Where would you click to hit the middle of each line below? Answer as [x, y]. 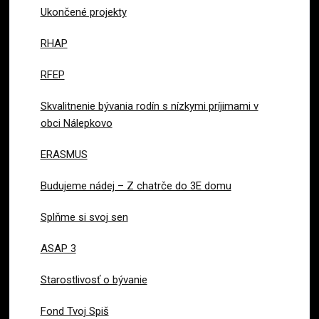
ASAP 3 [58, 248]
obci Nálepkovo [76, 123]
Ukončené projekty [83, 12]
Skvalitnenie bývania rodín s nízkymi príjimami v [149, 106]
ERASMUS [64, 154]
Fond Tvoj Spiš [74, 311]
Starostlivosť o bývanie [94, 279]
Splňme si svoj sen [84, 217]
